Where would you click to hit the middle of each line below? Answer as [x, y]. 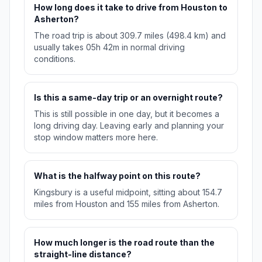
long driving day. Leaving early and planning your [129, 126]
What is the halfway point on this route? [117, 176]
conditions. [55, 59]
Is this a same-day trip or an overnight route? [128, 98]
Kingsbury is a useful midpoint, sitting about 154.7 [128, 192]
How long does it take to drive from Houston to [131, 8]
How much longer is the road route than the [124, 243]
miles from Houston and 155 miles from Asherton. [127, 204]
